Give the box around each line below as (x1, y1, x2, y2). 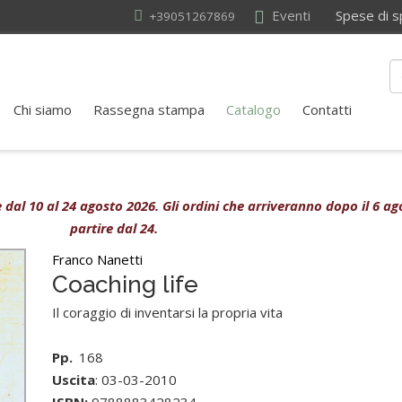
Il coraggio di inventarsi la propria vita (52, 303, 284, 321)
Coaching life (52, 271, 199, 298)
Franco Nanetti (52, 250, 144, 268)
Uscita (52, 371, 96, 389)
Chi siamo (13, 100, 72, 118)
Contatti (302, 100, 352, 118)
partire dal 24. (69, 219, 158, 237)
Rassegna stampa (93, 100, 205, 118)
